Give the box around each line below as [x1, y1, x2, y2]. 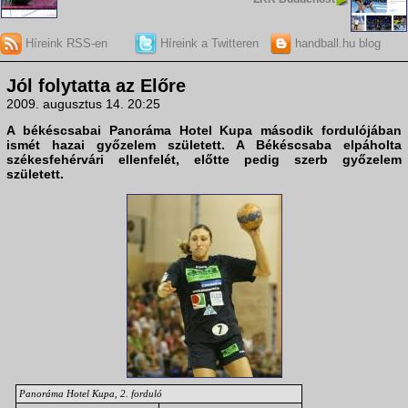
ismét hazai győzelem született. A [6, 138, 256, 153]
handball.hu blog [291, 36, 381, 50]
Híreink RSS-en [22, 36, 107, 50]
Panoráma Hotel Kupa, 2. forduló [19, 388, 162, 400]
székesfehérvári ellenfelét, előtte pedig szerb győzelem [6, 152, 402, 168]
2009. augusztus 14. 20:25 [6, 97, 160, 112]
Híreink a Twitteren [156, 36, 259, 50]
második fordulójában [252, 123, 403, 138]
